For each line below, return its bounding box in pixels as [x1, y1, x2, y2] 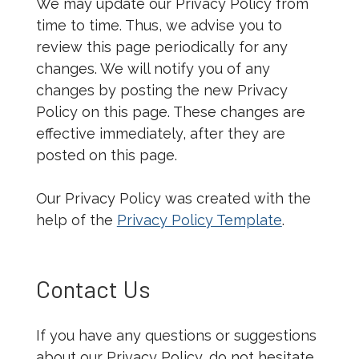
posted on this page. [35, 147, 177, 164]
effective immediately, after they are [35, 125, 285, 143]
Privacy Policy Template [116, 212, 282, 229]
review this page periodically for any [35, 38, 288, 56]
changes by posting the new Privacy [35, 82, 288, 99]
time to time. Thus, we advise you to [35, 17, 282, 34]
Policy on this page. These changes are [35, 103, 305, 121]
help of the [35, 212, 117, 229]
